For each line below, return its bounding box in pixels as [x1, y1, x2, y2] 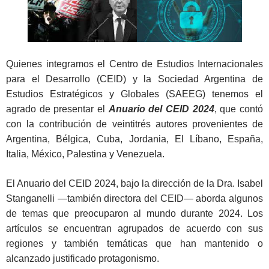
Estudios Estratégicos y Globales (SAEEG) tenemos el [6, 89, 263, 100]
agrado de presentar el [6, 104, 109, 115]
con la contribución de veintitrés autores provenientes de [6, 119, 263, 130]
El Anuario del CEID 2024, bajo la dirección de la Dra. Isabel [6, 178, 263, 189]
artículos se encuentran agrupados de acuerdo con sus [6, 223, 263, 234]
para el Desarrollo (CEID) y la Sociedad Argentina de [6, 74, 263, 85]
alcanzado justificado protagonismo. [6, 253, 159, 264]
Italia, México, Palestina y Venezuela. [6, 149, 165, 160]
